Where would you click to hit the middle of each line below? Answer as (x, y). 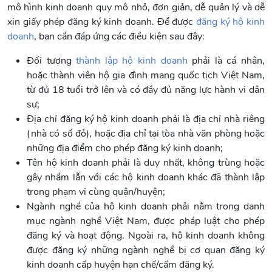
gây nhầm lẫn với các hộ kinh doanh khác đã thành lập (146, 178)
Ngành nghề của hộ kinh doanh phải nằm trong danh (146, 207)
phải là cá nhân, (226, 61)
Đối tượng (52, 61)
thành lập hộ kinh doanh (132, 61)
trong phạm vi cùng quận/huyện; (96, 192)
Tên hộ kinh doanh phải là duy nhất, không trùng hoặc (146, 163)
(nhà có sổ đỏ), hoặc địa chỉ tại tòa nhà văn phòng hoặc (146, 134)
